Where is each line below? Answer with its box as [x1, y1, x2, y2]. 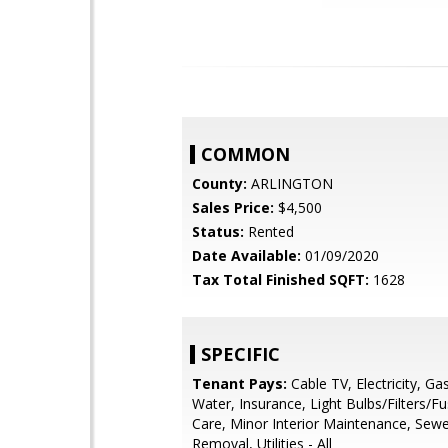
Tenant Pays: [192, 374, 287, 393]
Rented [244, 222, 294, 241]
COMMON [201, 142, 290, 166]
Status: [192, 222, 244, 241]
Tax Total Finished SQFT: [192, 270, 369, 289]
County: [192, 174, 247, 193]
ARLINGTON [247, 174, 333, 193]
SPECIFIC [201, 342, 280, 366]
